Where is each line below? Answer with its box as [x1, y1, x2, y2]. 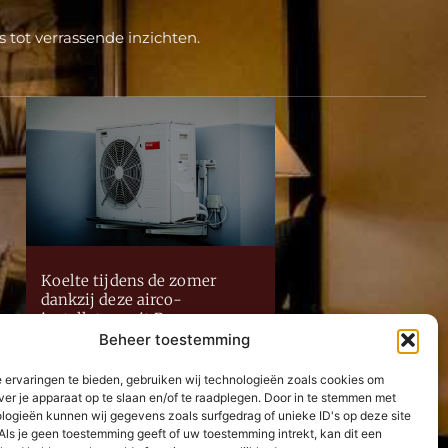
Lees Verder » [40, 339, 120, 355]
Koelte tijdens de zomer [40, 271, 217, 291]
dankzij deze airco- [40, 290, 183, 310]
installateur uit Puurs [40, 309, 196, 329]
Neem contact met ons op [48, 385, 239, 404]
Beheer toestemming [99, 330, 251, 349]
